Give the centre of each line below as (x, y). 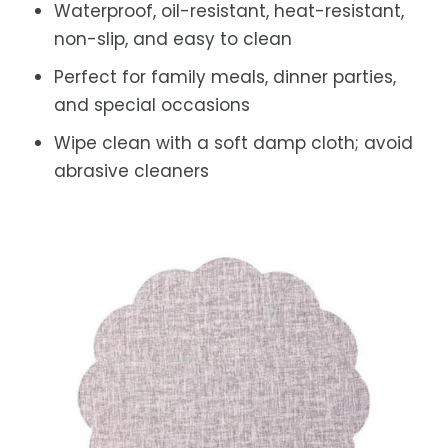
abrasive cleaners (131, 170)
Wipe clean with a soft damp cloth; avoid (233, 142)
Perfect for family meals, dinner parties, (225, 76)
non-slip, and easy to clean (173, 38)
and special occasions (152, 104)
